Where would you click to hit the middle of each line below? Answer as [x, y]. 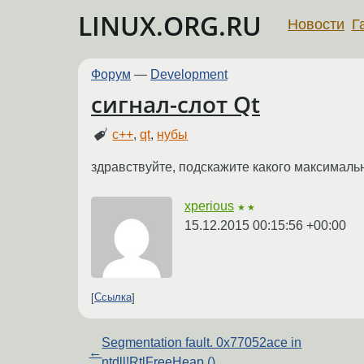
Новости [316, 24]
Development [189, 74]
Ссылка [113, 297]
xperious [209, 206]
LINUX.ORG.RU [170, 26]
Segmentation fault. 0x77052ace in [202, 342]
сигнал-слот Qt [175, 104]
